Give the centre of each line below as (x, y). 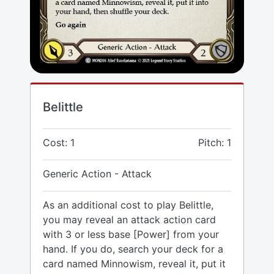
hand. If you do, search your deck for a (133, 249)
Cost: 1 (59, 143)
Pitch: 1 (215, 143)
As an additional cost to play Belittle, (128, 205)
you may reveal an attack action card (129, 220)
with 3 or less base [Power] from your (131, 235)
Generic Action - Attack (97, 174)
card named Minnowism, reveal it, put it (134, 264)
